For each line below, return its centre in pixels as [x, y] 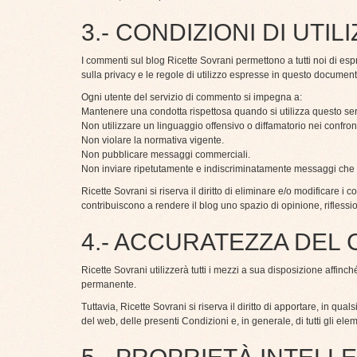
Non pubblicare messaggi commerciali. [166, 155]
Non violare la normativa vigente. [153, 141]
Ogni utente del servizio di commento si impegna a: [192, 98]
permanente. [109, 285]
